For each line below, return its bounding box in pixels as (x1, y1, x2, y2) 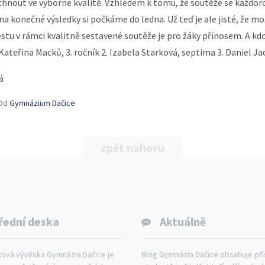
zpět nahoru (101, 140, 164, 155)
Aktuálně (160, 214, 206, 229)
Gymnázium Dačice (9, 97, 75, 108)
